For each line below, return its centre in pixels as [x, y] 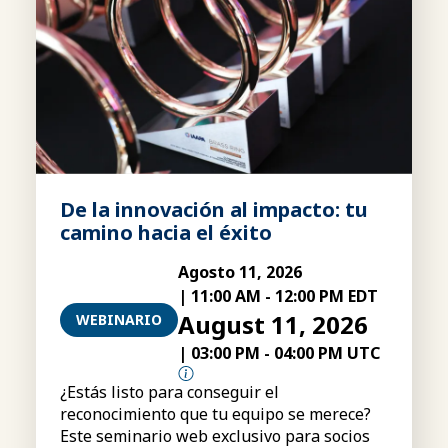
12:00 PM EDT [326, 295]
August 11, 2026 [273, 324]
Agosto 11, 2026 [240, 271]
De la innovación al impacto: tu [214, 209]
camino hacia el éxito [166, 232]
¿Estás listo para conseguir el [169, 391]
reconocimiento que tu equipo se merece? [215, 413]
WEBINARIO [119, 320]
